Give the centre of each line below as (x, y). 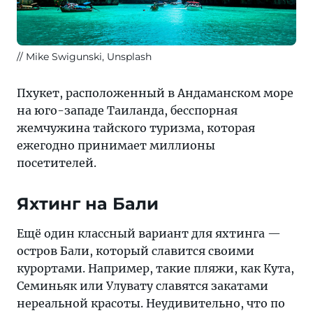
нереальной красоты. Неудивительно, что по (151, 304)
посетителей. (57, 163)
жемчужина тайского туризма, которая (136, 128)
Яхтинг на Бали (88, 204)
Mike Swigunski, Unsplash (89, 57)
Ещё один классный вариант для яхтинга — (149, 234)
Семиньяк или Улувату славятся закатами (143, 286)
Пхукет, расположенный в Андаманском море (155, 93)
